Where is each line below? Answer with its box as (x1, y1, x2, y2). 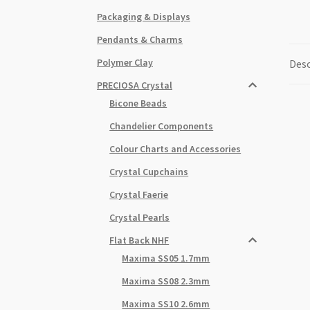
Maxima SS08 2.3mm (122, 274, 210, 287)
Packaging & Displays (97, 10, 191, 23)
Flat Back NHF (109, 233, 170, 246)
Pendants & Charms (97, 33, 183, 46)
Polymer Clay (97, 55, 154, 69)
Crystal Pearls (109, 210, 170, 224)
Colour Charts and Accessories (109, 142, 241, 155)
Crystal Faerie (109, 188, 169, 201)
